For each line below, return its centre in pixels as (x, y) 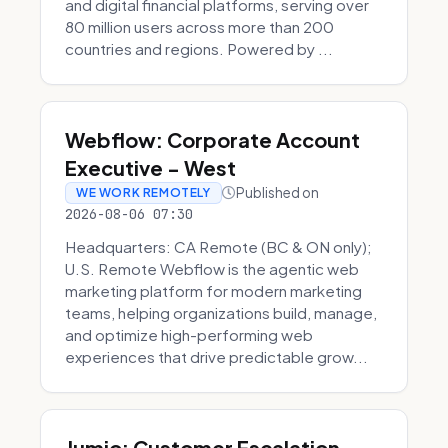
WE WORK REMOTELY (143, 192)
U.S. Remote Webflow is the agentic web (212, 268)
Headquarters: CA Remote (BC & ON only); (218, 246)
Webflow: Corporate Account (212, 139)
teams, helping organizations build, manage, (221, 312)
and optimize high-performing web (189, 334)
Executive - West (150, 167)
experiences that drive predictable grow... (216, 356)
